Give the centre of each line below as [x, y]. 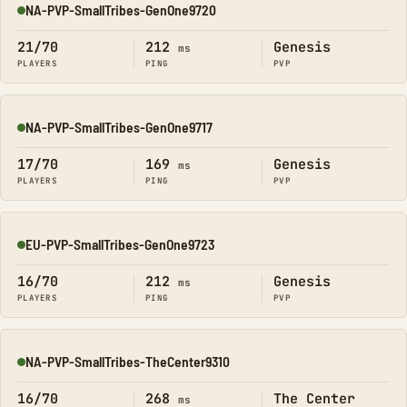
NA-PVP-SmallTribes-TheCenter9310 [128, 361]
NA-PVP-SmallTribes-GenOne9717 [119, 127]
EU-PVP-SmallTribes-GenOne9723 [120, 244]
